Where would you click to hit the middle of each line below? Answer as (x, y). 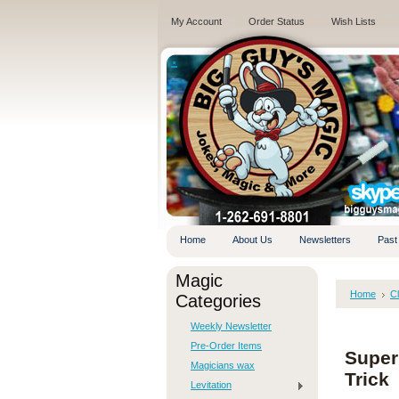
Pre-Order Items (226, 346)
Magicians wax (223, 365)
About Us (252, 240)
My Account (196, 21)
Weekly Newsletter (231, 326)
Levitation (211, 385)
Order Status (277, 21)
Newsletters (325, 240)
